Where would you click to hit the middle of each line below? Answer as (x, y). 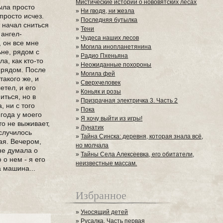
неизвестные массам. (107, 163)
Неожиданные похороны (116, 65)
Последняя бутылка (109, 20)
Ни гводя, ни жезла (108, 11)
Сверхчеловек (101, 83)
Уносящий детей (105, 212)
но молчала (92, 145)
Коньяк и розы (101, 92)
